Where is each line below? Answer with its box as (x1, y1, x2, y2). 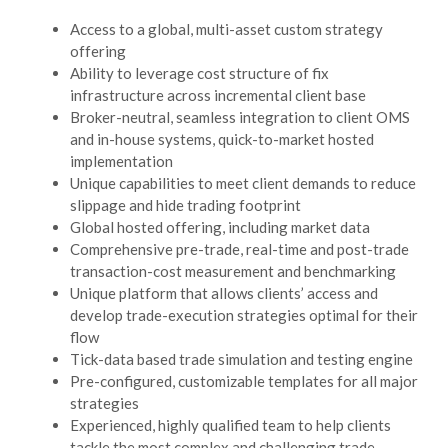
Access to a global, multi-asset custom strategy (70, 19, 383, 38)
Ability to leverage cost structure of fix (70, 63, 329, 82)
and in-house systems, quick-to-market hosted (70, 129, 374, 148)
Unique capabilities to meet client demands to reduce (70, 173, 416, 192)
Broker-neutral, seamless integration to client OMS (70, 107, 410, 126)
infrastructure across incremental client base (70, 85, 366, 104)
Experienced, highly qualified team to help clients (70, 415, 391, 434)
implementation (70, 151, 173, 170)
